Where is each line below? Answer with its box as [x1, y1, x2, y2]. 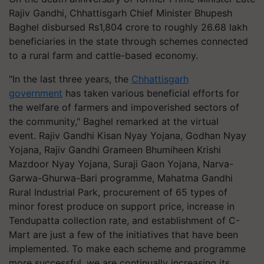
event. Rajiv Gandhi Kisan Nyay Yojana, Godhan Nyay [9, 129, 246, 141]
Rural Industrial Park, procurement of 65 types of [9, 186, 227, 198]
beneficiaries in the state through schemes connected [9, 35, 248, 47]
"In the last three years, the [9, 72, 131, 85]
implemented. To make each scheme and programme [9, 242, 246, 255]
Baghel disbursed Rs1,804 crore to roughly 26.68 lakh [9, 21, 247, 33]
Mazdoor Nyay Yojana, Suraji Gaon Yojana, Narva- [9, 157, 233, 170]
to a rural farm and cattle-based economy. [9, 49, 198, 61]
